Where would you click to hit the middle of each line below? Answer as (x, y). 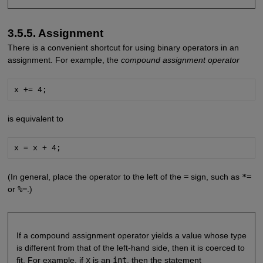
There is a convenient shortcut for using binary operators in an (123, 48)
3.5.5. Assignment (55, 33)
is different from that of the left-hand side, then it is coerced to (130, 247)
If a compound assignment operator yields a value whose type (131, 235)
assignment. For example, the (64, 60)
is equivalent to (35, 118)
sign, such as (215, 177)
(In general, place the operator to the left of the (95, 177)
